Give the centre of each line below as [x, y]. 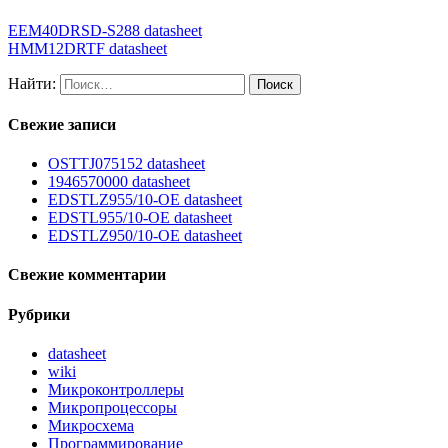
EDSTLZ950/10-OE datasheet [145, 236]
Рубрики [39, 314]
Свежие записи [62, 124]
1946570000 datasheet [119, 182]
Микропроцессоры [112, 408]
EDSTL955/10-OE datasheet [140, 218]
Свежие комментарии [87, 275]
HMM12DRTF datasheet [87, 48]
